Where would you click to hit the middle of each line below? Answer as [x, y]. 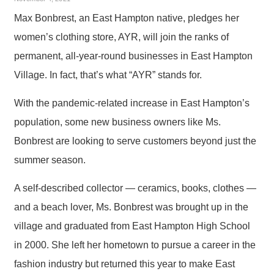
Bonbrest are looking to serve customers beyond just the [135, 141]
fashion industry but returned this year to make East [124, 264]
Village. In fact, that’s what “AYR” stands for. [108, 75]
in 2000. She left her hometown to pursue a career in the [135, 245]
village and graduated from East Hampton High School [132, 226]
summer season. [50, 160]
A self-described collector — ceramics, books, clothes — [135, 188]
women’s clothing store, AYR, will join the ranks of [121, 37]
